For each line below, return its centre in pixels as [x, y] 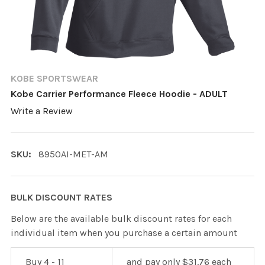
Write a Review [42, 111]
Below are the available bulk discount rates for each [121, 219]
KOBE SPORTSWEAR [54, 78]
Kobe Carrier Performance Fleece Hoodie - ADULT [119, 94]
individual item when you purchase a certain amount [124, 233]
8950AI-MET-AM [73, 154]
